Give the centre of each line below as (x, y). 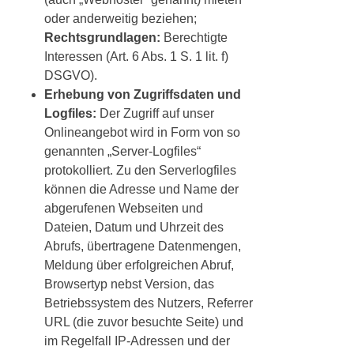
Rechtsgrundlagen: (102, 38)
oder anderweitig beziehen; (121, 19)
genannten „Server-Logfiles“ (122, 152)
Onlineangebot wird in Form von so (142, 133)
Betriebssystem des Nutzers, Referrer (149, 303)
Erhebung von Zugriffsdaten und (143, 95)
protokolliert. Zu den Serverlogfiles (140, 171)
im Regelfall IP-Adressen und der (137, 341)
